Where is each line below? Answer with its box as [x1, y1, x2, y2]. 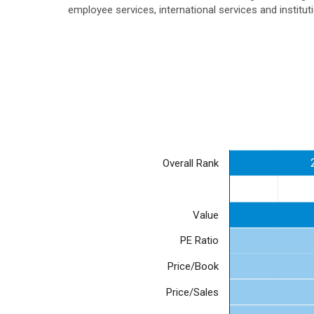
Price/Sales [166, 285, 219, 299]
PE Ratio [180, 234, 219, 247]
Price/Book [168, 260, 219, 273]
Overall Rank [163, 157, 219, 170]
